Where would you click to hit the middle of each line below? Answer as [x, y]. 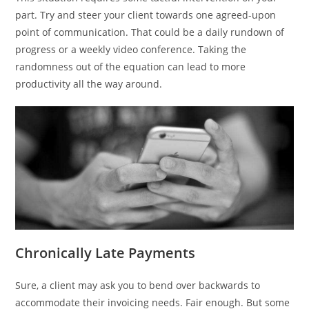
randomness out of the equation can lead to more [131, 67]
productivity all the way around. [89, 84]
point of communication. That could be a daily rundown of [150, 32]
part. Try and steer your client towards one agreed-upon [146, 15]
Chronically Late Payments [106, 253]
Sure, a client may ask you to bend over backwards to [138, 286]
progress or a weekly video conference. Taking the [131, 49]
